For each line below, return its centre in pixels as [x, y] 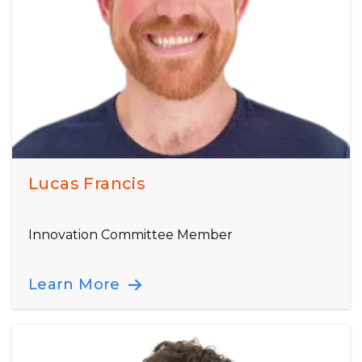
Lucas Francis [87, 184]
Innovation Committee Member [130, 235]
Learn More [76, 285]
